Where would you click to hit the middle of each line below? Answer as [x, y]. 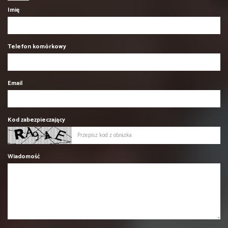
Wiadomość [24, 157]
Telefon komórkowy [37, 47]
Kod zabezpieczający [36, 120]
